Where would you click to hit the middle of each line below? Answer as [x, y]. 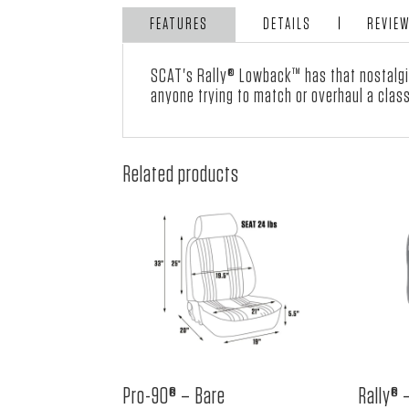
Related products [181, 175]
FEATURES [179, 25]
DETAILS [288, 25]
